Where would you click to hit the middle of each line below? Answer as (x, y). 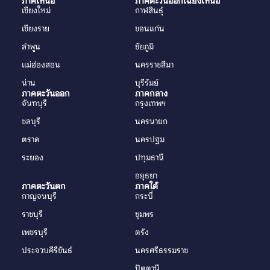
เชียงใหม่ (36, 10)
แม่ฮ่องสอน (41, 64)
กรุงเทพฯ (150, 103)
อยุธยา (146, 175)
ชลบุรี (31, 121)
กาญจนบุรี (39, 196)
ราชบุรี (32, 214)
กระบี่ (144, 196)
